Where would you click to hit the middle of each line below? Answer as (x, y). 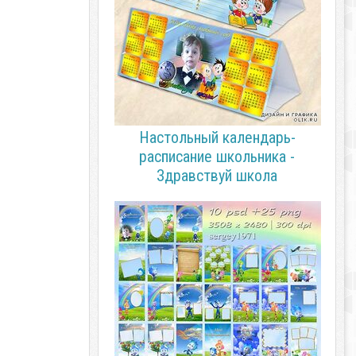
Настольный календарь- (217, 137)
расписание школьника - (217, 157)
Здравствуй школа (217, 176)
